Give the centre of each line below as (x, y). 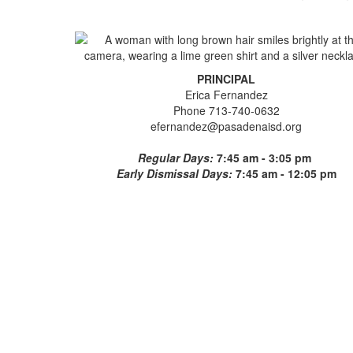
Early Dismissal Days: (176, 173)
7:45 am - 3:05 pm (266, 157)
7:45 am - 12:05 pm (286, 173)
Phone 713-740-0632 (226, 110)
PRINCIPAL (227, 78)
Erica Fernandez (226, 94)
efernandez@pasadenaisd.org (227, 126)
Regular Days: (178, 157)
